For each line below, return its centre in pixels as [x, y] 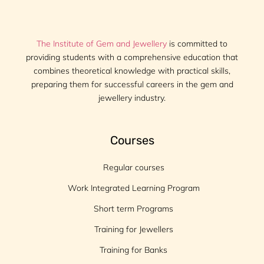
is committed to [197, 43]
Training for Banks [133, 250]
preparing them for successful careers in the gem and [132, 84]
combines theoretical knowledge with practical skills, [132, 70]
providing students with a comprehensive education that [132, 57]
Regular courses [133, 168]
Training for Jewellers [133, 230]
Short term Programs [133, 209]
